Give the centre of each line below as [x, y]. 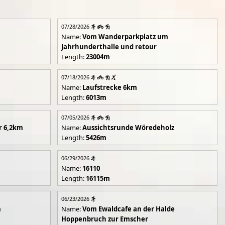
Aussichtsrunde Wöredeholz [128, 128]
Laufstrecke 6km [109, 87]
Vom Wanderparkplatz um [125, 36]
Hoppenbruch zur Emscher [104, 219]
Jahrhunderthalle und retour [109, 46]
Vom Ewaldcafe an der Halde [128, 209]
